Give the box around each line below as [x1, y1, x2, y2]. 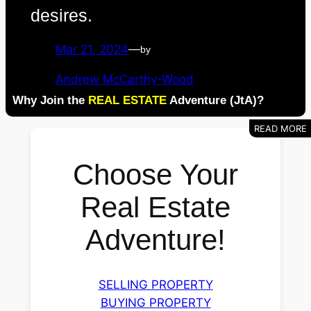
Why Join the [12, 93, 88, 107]
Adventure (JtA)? [167, 93, 264, 107]
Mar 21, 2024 [55, 42, 128, 56]
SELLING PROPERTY [98, 278, 213, 292]
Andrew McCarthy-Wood [55, 72, 194, 86]
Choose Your [73, 158, 238, 192]
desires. [30, 5, 92, 25]
